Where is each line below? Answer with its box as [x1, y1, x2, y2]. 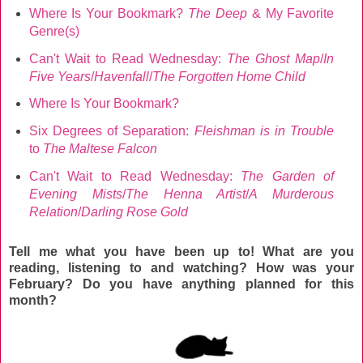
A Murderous [249, 187, 335, 202]
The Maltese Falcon [42, 142, 157, 156]
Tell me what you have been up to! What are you [9, 245, 354, 259]
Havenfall [93, 69, 149, 83]
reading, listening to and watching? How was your [9, 261, 354, 275]
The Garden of [241, 169, 335, 184]
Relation [28, 205, 78, 220]
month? [9, 293, 57, 308]
